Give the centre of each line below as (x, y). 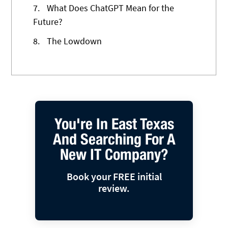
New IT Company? (114, 154)
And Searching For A (114, 139)
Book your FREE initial (114, 177)
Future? (48, 22)
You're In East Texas (114, 124)
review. (114, 188)
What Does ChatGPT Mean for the (110, 8)
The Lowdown (74, 41)
